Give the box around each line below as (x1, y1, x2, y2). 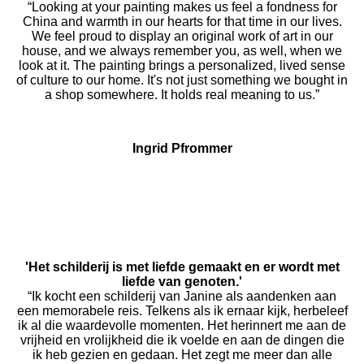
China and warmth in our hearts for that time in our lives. (22, 15, 342, 29)
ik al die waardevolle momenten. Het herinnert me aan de (18, 318, 346, 333)
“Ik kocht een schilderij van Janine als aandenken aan (28, 289, 336, 304)
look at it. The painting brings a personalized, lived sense (19, 58, 345, 73)
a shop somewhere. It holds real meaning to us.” (45, 88, 319, 102)
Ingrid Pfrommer (132, 141, 232, 156)
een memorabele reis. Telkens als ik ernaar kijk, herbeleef (16, 304, 348, 318)
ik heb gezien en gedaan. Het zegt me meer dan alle (32, 348, 332, 362)
